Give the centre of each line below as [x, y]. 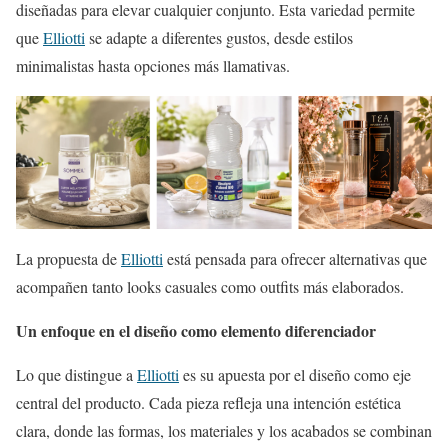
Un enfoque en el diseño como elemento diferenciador [196, 331]
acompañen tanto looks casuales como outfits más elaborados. [210, 287]
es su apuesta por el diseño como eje [295, 375]
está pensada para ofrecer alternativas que [295, 259]
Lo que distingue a [76, 375]
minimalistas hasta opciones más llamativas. [153, 65]
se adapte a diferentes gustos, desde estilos [219, 37]
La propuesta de [68, 259]
